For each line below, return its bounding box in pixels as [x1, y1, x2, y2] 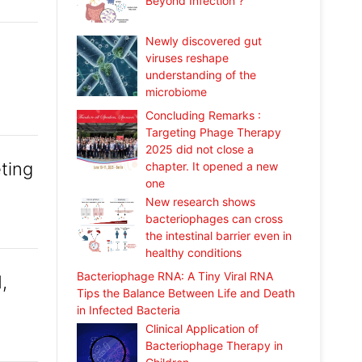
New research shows [145, 194, 256, 208]
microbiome [145, 85, 208, 99]
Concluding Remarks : [145, 107, 262, 122]
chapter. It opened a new [145, 158, 279, 173]
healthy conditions [145, 245, 242, 259]
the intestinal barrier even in [145, 228, 293, 242]
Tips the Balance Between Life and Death [76, 285, 295, 300]
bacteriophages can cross [145, 211, 284, 225]
